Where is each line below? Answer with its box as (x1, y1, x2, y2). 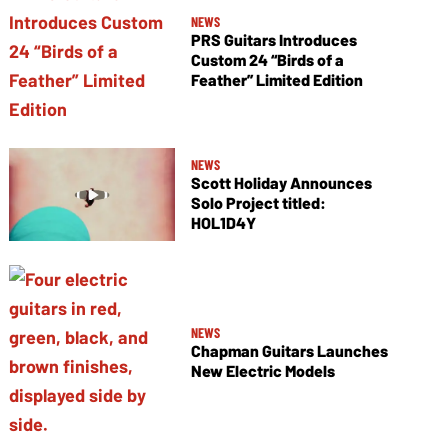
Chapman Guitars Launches (190, 340, 388, 360)
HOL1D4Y (190, 213, 256, 233)
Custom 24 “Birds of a (190, 50, 344, 70)
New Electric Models (190, 360, 335, 380)
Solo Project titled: (190, 193, 326, 213)
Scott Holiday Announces (190, 173, 372, 193)
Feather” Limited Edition (190, 70, 363, 90)
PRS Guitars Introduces (190, 30, 357, 50)
